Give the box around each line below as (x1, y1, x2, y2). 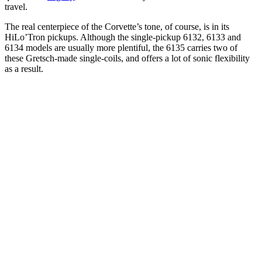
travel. (5, 2, 27, 12)
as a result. (5, 64, 43, 74)
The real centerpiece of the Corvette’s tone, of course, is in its (5, 22, 229, 32)
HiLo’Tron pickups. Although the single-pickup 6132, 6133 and (5, 32, 241, 43)
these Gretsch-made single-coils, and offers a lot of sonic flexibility (5, 53, 250, 64)
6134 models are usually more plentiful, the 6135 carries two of (5, 43, 237, 53)
